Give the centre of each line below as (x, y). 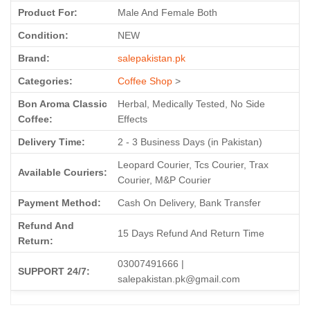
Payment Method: (60, 203)
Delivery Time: (52, 142)
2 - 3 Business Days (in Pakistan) (190, 142)
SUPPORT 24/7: (54, 272)
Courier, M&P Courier (164, 180)
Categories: (45, 81)
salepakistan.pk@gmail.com (179, 279)
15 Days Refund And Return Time (191, 234)
